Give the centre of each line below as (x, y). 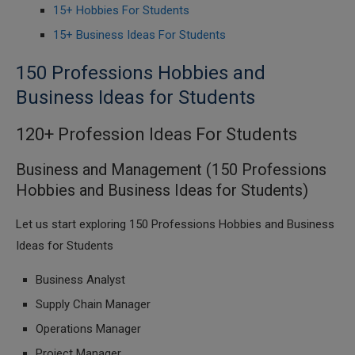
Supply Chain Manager (93, 304)
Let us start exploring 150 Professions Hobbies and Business (175, 224)
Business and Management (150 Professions (171, 170)
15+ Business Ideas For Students (139, 35)
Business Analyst (80, 280)
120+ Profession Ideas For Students (157, 134)
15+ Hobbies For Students (121, 10)
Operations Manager (88, 329)
